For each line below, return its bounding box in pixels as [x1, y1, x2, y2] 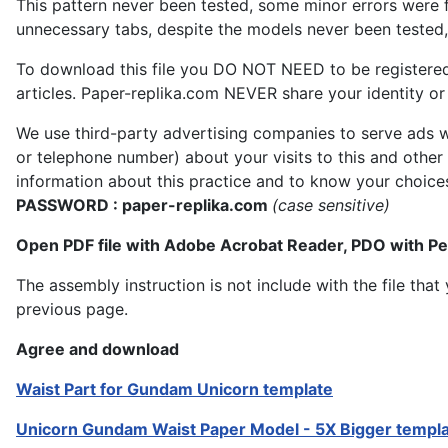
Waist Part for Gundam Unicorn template [16, 379, 333, 399]
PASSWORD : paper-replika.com [16, 195, 272, 215]
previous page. [16, 299, 128, 319]
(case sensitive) [272, 195, 390, 215]
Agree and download [16, 339, 183, 359]
